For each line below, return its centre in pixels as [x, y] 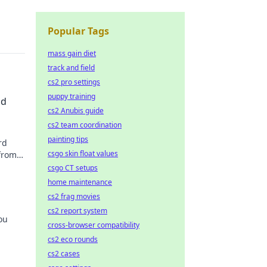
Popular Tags [78, 31]
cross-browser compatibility [94, 225]
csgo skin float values [83, 153]
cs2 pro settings [74, 82]
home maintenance [80, 182]
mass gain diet [72, 53]
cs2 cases [64, 254]
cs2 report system [77, 211]
